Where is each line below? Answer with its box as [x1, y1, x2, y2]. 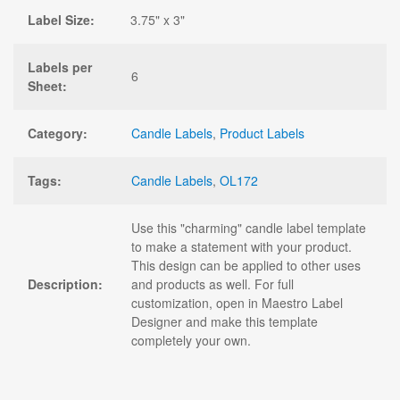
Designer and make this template [131, 312, 318, 330]
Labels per [28, 57, 92, 76]
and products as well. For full [131, 274, 294, 293]
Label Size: [28, 10, 95, 29]
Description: [28, 274, 103, 293]
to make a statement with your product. [131, 237, 352, 255]
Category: [28, 123, 87, 142]
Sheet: [28, 76, 67, 95]
